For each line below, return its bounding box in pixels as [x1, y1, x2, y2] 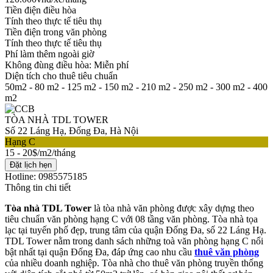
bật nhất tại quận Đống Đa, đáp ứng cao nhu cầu [5, 246, 194, 257]
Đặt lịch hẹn [10, 160, 52, 169]
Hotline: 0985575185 [5, 171, 87, 182]
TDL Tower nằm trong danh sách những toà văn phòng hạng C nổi [5, 235, 263, 246]
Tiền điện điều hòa [5, 4, 76, 15]
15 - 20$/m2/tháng [5, 147, 76, 158]
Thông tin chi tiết [5, 182, 71, 193]
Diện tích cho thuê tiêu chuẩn [5, 70, 118, 81]
